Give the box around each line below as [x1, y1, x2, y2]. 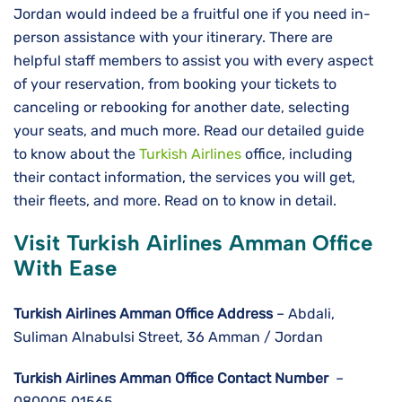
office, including [241, 145, 353, 163]
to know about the [13, 145, 139, 163]
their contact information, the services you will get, [13, 169, 355, 187]
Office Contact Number [175, 370, 332, 388]
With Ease [13, 255, 117, 282]
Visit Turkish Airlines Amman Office [13, 230, 372, 257]
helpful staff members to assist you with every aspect [13, 52, 373, 70]
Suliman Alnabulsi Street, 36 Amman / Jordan [13, 328, 323, 346]
